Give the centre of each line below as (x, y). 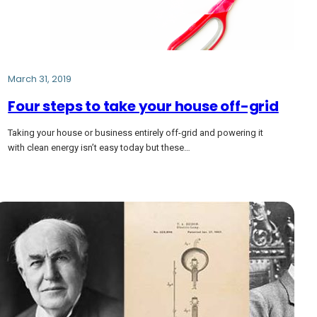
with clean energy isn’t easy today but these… (99, 148)
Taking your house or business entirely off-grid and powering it (136, 133)
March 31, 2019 (40, 79)
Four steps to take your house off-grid (143, 106)
